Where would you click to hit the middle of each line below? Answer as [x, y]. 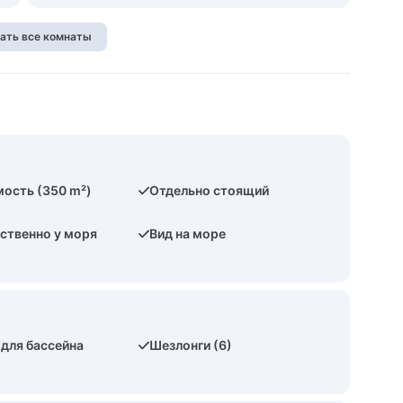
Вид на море [188, 233]
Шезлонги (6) [191, 345]
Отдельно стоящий [210, 190]
